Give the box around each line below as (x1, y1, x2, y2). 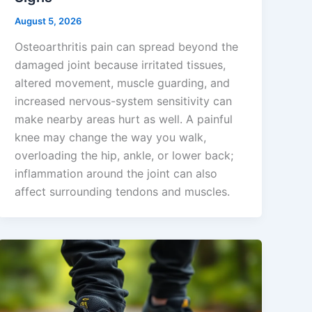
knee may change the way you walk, (15, 130, 207, 145)
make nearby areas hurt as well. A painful (15, 112, 233, 127)
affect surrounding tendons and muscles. (15, 185, 231, 199)
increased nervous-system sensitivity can (15, 94, 233, 109)
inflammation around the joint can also (15, 166, 218, 181)
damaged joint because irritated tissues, (15, 58, 226, 72)
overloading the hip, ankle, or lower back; (15, 148, 234, 163)
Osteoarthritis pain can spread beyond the (15, 40, 239, 54)
